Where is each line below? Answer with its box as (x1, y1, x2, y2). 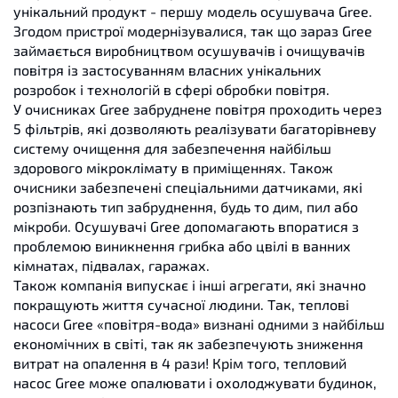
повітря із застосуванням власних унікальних (13, 60, 322, 78)
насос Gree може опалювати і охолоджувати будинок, (13, 373, 377, 391)
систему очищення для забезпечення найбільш (13, 139, 331, 156)
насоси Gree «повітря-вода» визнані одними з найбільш (13, 314, 385, 332)
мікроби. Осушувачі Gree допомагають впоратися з (13, 217, 359, 235)
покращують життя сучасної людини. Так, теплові (13, 295, 349, 313)
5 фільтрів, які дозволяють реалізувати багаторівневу (13, 119, 377, 137)
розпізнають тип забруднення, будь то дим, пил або (13, 197, 358, 215)
